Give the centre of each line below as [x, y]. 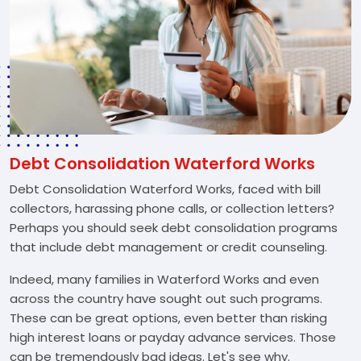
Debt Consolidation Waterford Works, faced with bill [165, 189]
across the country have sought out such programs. [166, 299]
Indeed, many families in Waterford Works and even [164, 279]
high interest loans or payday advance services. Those [173, 337]
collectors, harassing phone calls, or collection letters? [172, 208]
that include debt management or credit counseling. [168, 247]
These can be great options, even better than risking [168, 318]
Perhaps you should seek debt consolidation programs [174, 228]
